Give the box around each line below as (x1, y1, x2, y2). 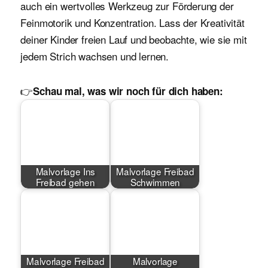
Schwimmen (130, 175, 181, 189)
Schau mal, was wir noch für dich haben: (33, 84, 223, 99)
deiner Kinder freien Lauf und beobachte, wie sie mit (20, 32, 247, 47)
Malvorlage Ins (35, 165, 96, 178)
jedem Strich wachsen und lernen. (20, 48, 169, 64)
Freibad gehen (36, 175, 95, 189)
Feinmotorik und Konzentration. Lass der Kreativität (20, 15, 245, 31)
